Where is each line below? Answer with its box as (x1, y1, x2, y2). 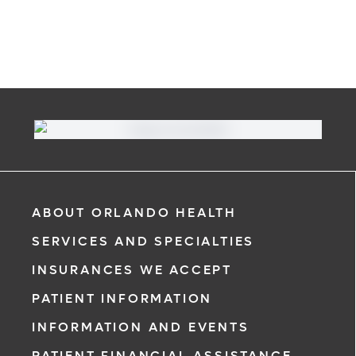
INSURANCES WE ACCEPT (32, 261, 232, 278)
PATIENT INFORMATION (32, 290, 213, 307)
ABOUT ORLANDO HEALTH (32, 204, 237, 221)
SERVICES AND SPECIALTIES (32, 233, 255, 250)
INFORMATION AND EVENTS (32, 319, 250, 335)
